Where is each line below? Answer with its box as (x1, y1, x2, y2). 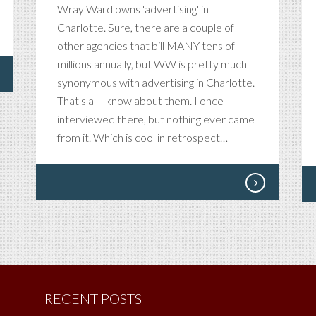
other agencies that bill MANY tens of (57, 39, 235, 52)
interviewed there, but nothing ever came (57, 112, 255, 126)
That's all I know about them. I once (57, 94, 224, 107)
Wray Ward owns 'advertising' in (57, 2, 209, 16)
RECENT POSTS (44, 290, 142, 307)
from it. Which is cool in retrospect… (57, 130, 228, 144)
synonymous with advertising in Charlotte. (57, 75, 255, 89)
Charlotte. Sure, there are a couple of (57, 20, 234, 34)
